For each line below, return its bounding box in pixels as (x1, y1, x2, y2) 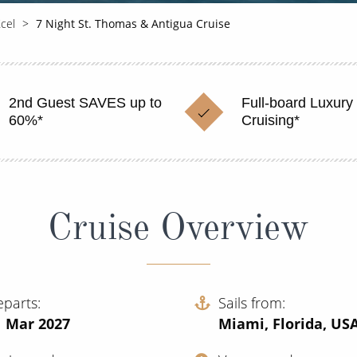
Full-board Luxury (241, 95, 353, 111)
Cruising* (241, 112, 300, 128)
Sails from (218, 292, 282, 312)
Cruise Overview (48, 204, 309, 249)
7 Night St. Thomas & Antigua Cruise (36, 16, 230, 31)
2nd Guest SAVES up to (8, 95, 162, 111)
